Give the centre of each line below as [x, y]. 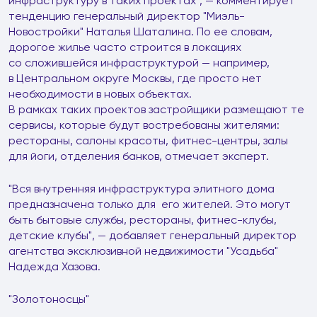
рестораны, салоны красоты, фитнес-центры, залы [148, 140]
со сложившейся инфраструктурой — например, [139, 63]
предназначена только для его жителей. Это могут [150, 204]
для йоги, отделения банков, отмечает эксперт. [139, 156]
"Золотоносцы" [49, 299]
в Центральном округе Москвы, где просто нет [135, 78]
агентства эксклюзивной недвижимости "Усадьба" [143, 251]
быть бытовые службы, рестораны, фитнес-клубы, [143, 220]
